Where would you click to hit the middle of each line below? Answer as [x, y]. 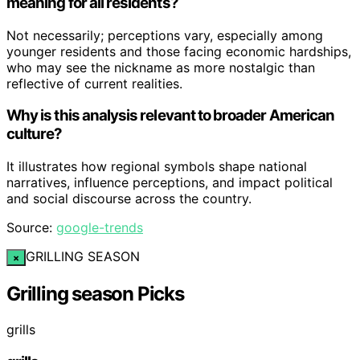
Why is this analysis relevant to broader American [171, 116]
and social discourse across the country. [129, 198]
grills [21, 329]
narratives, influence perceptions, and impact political [170, 182]
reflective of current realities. [94, 83]
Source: [31, 227]
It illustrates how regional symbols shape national [157, 166]
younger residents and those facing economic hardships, [179, 51]
